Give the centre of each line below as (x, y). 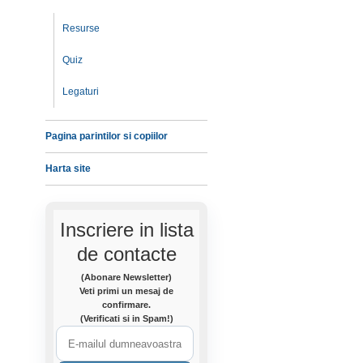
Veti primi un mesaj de (126, 291)
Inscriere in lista (126, 230)
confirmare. (126, 305)
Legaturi (81, 92)
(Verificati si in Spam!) (126, 318)
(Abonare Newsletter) (126, 277)
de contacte (126, 254)
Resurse (81, 28)
